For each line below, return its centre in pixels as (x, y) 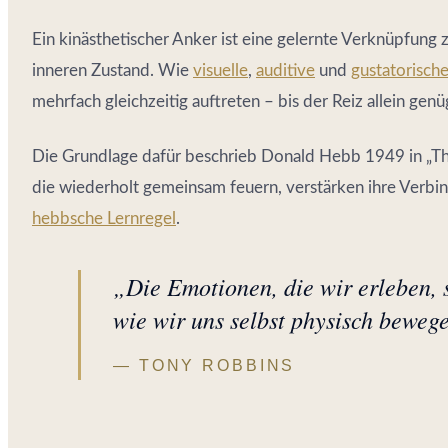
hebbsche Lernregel (104, 218)
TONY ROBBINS (217, 365)
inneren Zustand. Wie (112, 70)
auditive (285, 70)
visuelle (220, 70)
